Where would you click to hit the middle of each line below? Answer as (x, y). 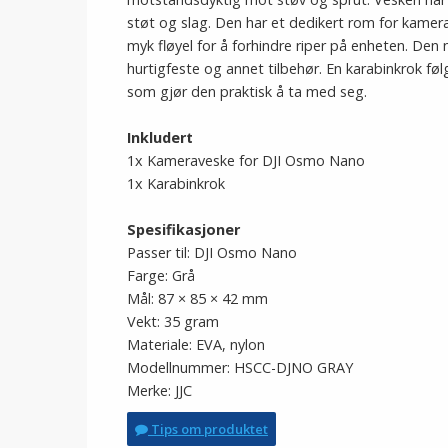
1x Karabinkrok (176, 183)
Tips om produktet (208, 429)
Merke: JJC (159, 390)
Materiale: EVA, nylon (196, 344)
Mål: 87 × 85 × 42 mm (197, 298)
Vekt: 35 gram (173, 321)
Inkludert (160, 137)
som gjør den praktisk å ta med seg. (247, 91)
